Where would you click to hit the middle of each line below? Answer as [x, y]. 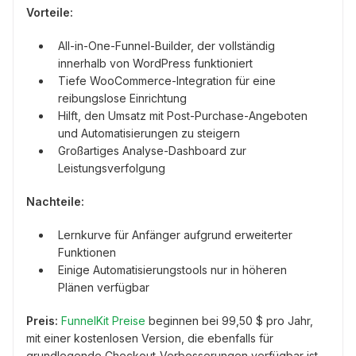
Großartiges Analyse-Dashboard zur [152, 151]
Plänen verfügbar [104, 288]
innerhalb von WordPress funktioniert [155, 64]
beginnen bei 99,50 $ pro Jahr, [229, 321]
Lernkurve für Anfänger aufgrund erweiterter [175, 235]
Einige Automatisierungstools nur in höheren [172, 270]
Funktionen [87, 253]
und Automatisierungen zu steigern [149, 133]
